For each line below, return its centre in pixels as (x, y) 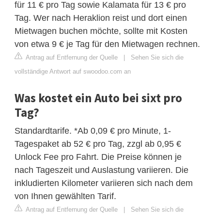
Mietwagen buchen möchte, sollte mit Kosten (101, 31)
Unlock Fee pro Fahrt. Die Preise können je (98, 157)
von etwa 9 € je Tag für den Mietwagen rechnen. (107, 44)
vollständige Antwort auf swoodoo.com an (73, 72)
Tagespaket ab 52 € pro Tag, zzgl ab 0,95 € (98, 144)
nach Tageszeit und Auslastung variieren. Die (101, 170)
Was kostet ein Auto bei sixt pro (98, 98)
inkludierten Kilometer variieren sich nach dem (104, 183)
